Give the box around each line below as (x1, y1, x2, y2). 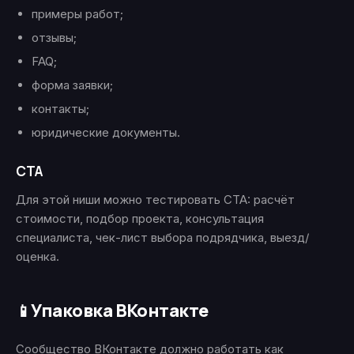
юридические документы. (32, 125, 180, 140)
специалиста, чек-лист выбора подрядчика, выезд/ (16, 230, 309, 245)
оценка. (16, 249, 59, 264)
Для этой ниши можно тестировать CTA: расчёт (16, 192, 295, 207)
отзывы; (32, 30, 77, 45)
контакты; (32, 101, 89, 116)
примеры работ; (32, 6, 123, 21)
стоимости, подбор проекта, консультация (16, 211, 264, 226)
